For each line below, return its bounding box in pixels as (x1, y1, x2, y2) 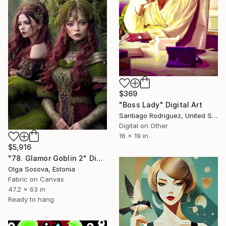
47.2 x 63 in (8, 185, 45, 194)
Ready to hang (8, 195, 54, 204)
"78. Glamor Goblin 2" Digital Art (96, 154, 103, 163)
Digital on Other (119, 121, 168, 130)
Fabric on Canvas (8, 175, 64, 184)
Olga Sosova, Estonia (8, 165, 75, 174)
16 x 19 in (119, 131, 148, 140)
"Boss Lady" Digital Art (119, 100, 202, 109)
